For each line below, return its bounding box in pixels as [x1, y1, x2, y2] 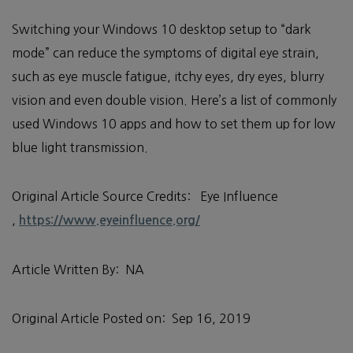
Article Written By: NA [12, 263, 144, 277]
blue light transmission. [12, 141, 148, 154]
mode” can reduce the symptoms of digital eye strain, [12, 46, 319, 60]
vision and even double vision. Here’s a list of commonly [12, 94, 336, 107]
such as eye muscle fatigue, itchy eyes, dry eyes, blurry [12, 70, 324, 84]
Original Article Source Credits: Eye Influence [12, 190, 278, 203]
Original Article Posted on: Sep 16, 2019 [12, 312, 251, 325]
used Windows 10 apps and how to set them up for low [12, 117, 336, 131]
